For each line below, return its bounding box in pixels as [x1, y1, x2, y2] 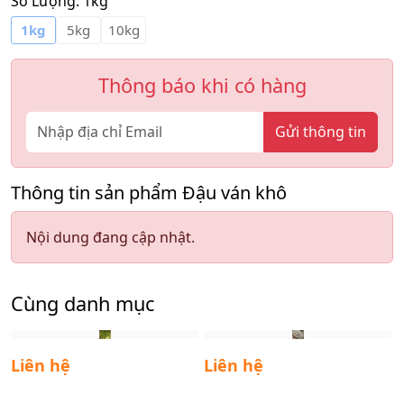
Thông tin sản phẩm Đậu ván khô [11, 179, 287, 205]
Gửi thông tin [275, 122, 366, 142]
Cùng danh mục [11, 289, 154, 317]
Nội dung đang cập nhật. [26, 226, 195, 247]
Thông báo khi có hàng [97, 71, 307, 98]
